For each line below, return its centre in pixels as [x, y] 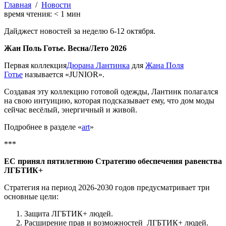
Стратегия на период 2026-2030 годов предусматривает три [107, 188]
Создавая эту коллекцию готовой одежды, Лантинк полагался [111, 92]
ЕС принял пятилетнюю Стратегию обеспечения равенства [113, 161]
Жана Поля [164, 66]
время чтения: [29, 14]
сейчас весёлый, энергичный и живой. [71, 110]
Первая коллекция [35, 66]
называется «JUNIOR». [64, 75]
